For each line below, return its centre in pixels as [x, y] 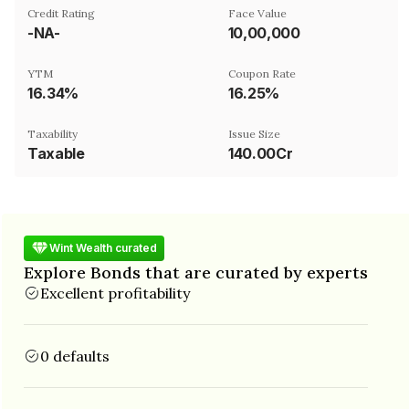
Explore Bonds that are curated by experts [196, 272]
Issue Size [254, 133]
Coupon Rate [262, 73]
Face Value [257, 13]
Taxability [52, 133]
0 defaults [75, 356]
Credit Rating [61, 13]
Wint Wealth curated [103, 248]
